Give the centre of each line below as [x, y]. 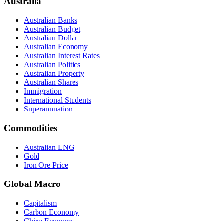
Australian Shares [51, 82]
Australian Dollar [51, 38]
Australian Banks [51, 20]
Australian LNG [49, 147]
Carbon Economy [51, 212]
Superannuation [48, 109]
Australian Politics [52, 65]
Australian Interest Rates [62, 56]
